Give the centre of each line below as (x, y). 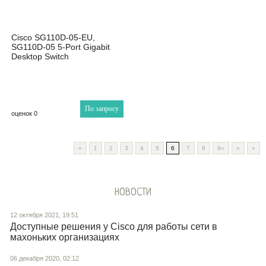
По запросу (102, 108)
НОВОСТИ (133, 192)
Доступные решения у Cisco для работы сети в (114, 226)
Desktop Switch (40, 56)
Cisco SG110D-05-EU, (53, 37)
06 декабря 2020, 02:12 (45, 258)
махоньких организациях (65, 237)
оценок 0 (24, 113)
